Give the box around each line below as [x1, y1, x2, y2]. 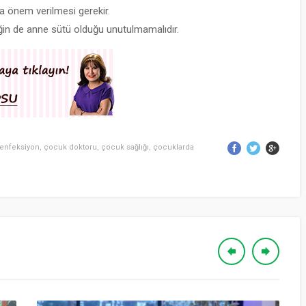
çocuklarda [153, 143, 194, 152]
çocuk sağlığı [101, 143, 149, 152]
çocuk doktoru [44, 143, 97, 152]
